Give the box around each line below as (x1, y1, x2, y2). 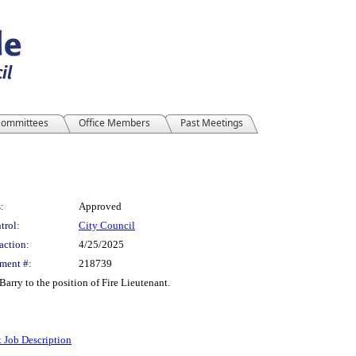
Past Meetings (180, 116, 243, 130)
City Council (79, 219, 135, 231)
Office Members (79, 116, 150, 130)
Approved (79, 200, 122, 212)
